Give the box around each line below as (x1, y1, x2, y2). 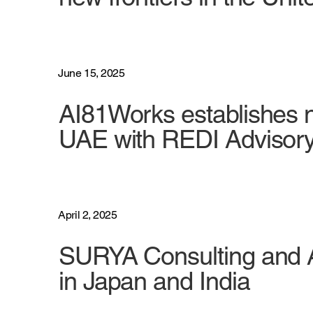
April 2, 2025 (58, 208, 117, 222)
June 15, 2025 (58, 66, 125, 80)
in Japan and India (58, 266, 250, 296)
